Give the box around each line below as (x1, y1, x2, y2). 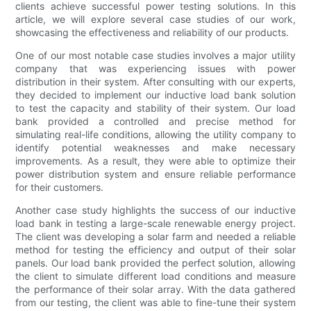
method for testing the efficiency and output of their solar (15, 244, 296, 256)
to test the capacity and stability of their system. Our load (15, 102, 296, 115)
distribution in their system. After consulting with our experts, (15, 76, 296, 88)
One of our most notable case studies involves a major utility (15, 49, 296, 62)
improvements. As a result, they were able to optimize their (15, 155, 296, 167)
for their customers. (15, 181, 104, 194)
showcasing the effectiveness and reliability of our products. (15, 26, 289, 39)
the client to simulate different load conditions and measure (15, 270, 296, 283)
